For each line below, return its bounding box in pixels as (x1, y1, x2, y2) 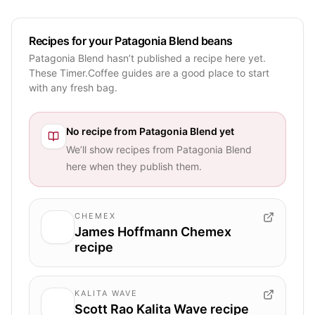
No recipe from (66, 124, 139, 137)
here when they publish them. (66, 160, 202, 172)
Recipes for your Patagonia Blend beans (29, 33, 233, 48)
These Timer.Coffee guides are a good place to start (29, 66, 269, 79)
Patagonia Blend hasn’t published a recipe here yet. (29, 51, 266, 64)
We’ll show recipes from (66, 143, 176, 155)
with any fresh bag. (29, 81, 117, 94)
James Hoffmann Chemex (75, 224, 231, 239)
